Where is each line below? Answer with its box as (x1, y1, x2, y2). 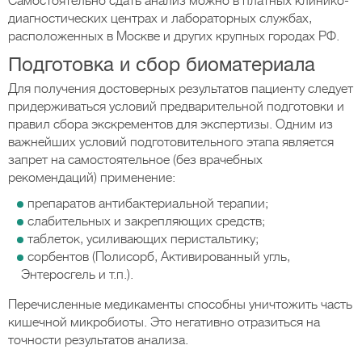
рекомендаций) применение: (8, 170, 175, 185)
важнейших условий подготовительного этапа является (8, 135, 334, 149)
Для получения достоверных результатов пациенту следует (8, 82, 353, 96)
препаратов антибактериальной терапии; (27, 196, 268, 211)
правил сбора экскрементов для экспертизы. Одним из (8, 117, 333, 132)
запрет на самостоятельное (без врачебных (8, 153, 263, 167)
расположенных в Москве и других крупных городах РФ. (8, 29, 339, 44)
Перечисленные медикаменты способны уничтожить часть (8, 297, 352, 312)
